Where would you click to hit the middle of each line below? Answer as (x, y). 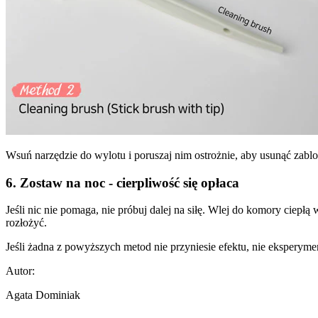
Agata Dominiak (43, 295)
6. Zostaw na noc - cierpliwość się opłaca (122, 182)
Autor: (20, 271)
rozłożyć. (26, 223)
